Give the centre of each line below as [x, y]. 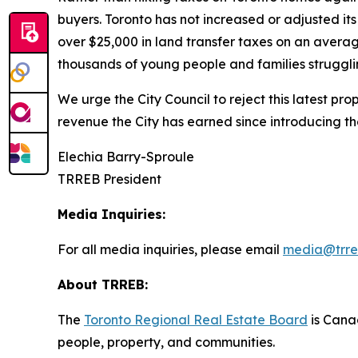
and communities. [222, 342]
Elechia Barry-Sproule [126, 157]
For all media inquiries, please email [170, 249]
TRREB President [109, 179]
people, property [109, 342]
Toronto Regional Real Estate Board [196, 320]
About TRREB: [103, 284]
